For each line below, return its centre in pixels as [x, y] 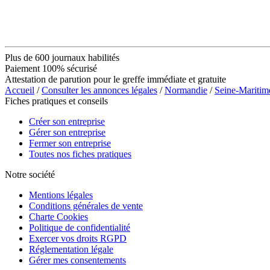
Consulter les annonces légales [99, 90]
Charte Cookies [58, 216]
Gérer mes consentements [77, 260]
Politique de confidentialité [80, 227]
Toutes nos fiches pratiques [80, 154]
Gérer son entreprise [67, 132]
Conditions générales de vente [86, 206]
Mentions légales [61, 195]
